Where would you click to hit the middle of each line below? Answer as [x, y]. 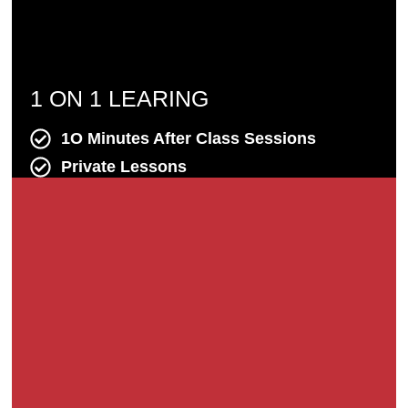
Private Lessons [123, 167]
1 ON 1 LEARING [119, 99]
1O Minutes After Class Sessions [188, 139]
